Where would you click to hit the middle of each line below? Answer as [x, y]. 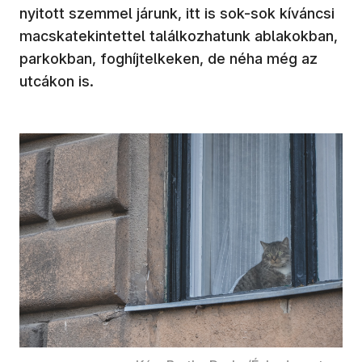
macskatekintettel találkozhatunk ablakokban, [179, 36]
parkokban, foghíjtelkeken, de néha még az [168, 58]
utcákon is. [57, 81]
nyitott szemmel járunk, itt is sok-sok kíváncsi [177, 13]
